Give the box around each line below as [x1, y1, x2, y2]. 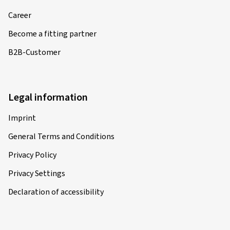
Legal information [8, 90, 88, 105]
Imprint [8, 112, 36, 124]
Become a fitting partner [8, 28, 97, 40]
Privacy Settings [8, 167, 65, 179]
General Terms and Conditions [8, 130, 114, 142]
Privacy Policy [8, 149, 56, 161]
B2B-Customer [8, 46, 61, 58]
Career [8, 9, 31, 21]
